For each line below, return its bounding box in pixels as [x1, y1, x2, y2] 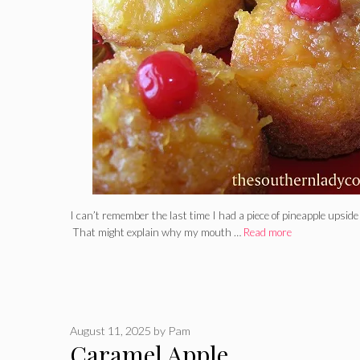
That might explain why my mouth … [70, 225, 243, 239]
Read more [243, 225, 292, 239]
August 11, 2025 [70, 324, 151, 338]
